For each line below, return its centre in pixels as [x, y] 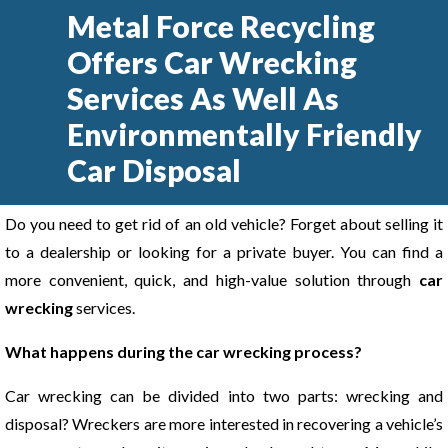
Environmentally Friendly [245, 133]
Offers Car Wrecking [212, 61]
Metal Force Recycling [221, 25]
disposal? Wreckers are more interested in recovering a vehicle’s [224, 423]
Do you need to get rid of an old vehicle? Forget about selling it [224, 223]
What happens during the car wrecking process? [183, 351]
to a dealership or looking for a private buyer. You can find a [224, 251]
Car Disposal [154, 169]
